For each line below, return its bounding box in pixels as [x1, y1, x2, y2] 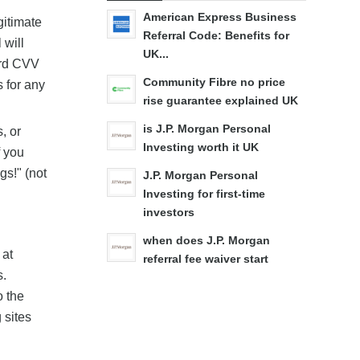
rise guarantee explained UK [142, 94, 298, 107]
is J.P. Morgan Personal [142, 122, 271, 135]
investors [142, 206, 194, 219]
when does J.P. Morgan [142, 234, 270, 247]
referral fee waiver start [142, 252, 268, 265]
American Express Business [142, 10, 297, 23]
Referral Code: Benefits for [142, 29, 289, 42]
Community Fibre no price [142, 76, 285, 88]
